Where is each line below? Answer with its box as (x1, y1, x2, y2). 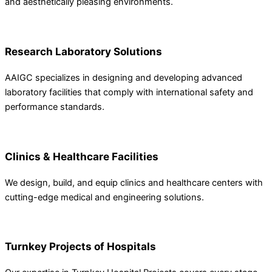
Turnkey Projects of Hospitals (5, 240, 156, 253)
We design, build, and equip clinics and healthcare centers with (5, 177, 263, 188)
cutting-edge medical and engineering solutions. (5, 191, 204, 203)
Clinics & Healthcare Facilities (5, 149, 158, 163)
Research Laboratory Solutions (5, 44, 162, 58)
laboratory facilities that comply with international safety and (5, 86, 253, 98)
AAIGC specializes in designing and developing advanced (5, 72, 242, 83)
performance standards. (5, 101, 104, 112)
